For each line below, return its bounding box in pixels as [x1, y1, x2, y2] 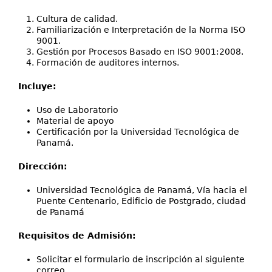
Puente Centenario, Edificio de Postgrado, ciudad [36, 195, 246, 206]
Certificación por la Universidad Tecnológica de [36, 126, 239, 137]
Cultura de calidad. [36, 13, 118, 24]
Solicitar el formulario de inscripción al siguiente [36, 254, 245, 264]
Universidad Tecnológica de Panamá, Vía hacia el [36, 185, 247, 195]
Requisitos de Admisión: [18, 230, 139, 240]
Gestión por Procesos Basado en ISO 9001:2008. [36, 46, 243, 56]
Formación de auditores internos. [36, 57, 179, 67]
